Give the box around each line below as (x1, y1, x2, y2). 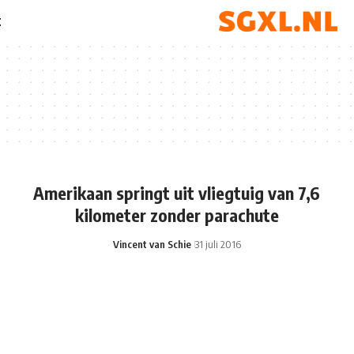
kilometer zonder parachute (74, 204, 279, 226)
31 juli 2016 (194, 238, 241, 250)
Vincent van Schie (112, 238, 191, 250)
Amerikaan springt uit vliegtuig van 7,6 (33, 182, 321, 204)
